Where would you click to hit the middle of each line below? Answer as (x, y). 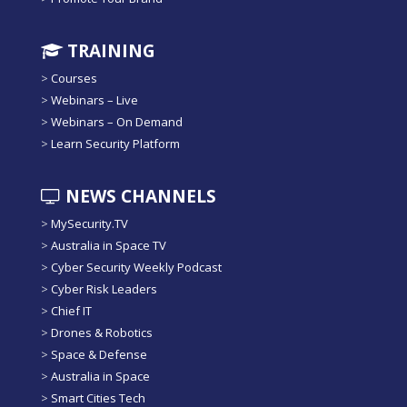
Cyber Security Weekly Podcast (136, 268)
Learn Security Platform (115, 144)
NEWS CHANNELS (139, 197)
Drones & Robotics (102, 333)
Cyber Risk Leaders (104, 289)
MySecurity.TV (89, 224)
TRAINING (109, 51)
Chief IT (71, 311)
